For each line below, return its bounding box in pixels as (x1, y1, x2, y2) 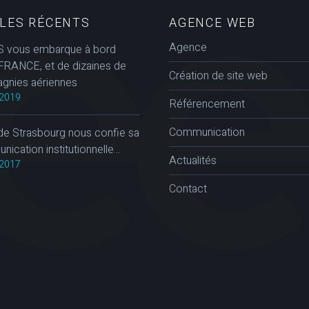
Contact (169, 180, 207, 197)
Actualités (169, 152, 217, 169)
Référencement (169, 95, 245, 112)
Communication (169, 123, 245, 141)
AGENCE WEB (169, 14, 256, 30)
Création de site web (169, 67, 268, 84)
